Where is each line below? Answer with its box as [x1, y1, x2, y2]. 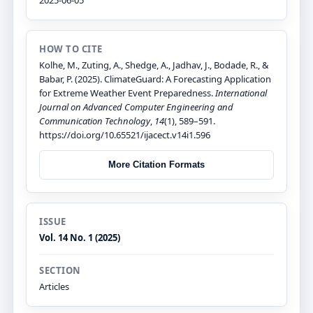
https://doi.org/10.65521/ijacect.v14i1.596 [39, 128, 210, 141]
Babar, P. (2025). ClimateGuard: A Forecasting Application [39, 72, 271, 85]
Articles [39, 279, 69, 293]
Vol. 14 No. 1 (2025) [39, 231, 120, 244]
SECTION [39, 263, 81, 277]
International [215, 86, 267, 99]
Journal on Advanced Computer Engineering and [39, 100, 233, 113]
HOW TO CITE [39, 42, 103, 55]
